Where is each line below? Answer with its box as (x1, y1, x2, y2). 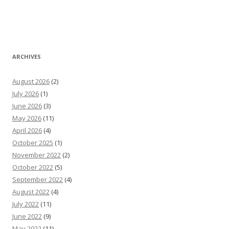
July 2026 (12, 89, 39, 99)
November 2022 (12, 150, 61, 160)
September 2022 (12, 175, 63, 185)
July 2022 (12, 199, 39, 209)
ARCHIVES (12, 53, 41, 61)
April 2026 (12, 126, 42, 135)
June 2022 (12, 212, 42, 221)
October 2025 (12, 138, 53, 148)
